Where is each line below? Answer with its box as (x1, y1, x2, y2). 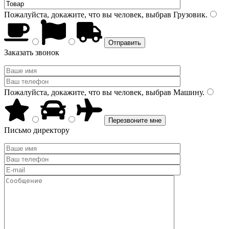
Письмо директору (4, 126, 70, 134)
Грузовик (171, 10, 205, 19)
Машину (171, 88, 202, 97)
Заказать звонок (4, 48, 59, 57)
